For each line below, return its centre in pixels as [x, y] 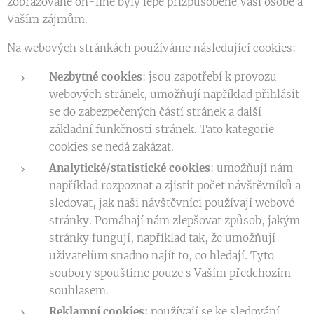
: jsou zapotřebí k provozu [210, 77]
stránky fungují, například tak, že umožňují [162, 238]
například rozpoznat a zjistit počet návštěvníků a [175, 185]
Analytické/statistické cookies [130, 168]
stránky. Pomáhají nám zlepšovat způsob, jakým [175, 220]
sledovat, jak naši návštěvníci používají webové [172, 203]
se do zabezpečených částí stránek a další [155, 112]
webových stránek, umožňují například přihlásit [174, 94]
